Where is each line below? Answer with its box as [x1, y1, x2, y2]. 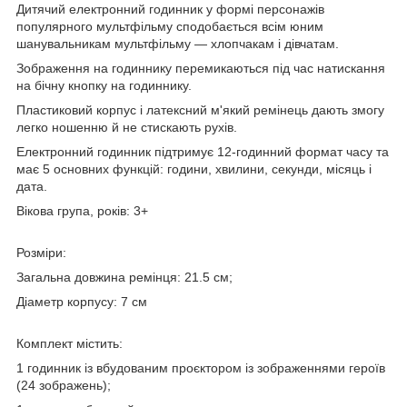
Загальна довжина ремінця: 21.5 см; [16, 269, 233, 284]
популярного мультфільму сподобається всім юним [16, 18, 323, 34]
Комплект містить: [16, 335, 123, 351]
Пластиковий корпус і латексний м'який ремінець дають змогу [16, 102, 384, 117]
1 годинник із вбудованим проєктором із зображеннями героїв [16, 360, 385, 375]
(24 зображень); [16, 377, 111, 392]
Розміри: [16, 244, 66, 260]
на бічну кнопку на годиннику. [16, 77, 192, 93]
